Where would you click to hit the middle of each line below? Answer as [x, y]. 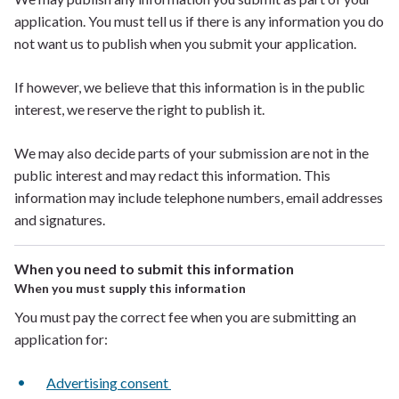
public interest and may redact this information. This [172, 175]
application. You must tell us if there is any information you [191, 21]
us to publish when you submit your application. [215, 43]
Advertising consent [109, 383]
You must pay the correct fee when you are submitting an [185, 317]
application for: [62, 339]
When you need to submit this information [154, 269]
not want [41, 43]
